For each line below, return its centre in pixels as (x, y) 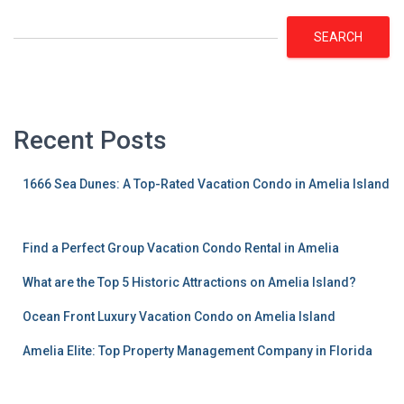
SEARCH (338, 37)
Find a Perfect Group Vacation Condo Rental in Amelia (181, 248)
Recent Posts (90, 140)
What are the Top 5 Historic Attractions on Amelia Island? (189, 282)
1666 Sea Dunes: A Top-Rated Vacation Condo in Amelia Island (206, 184)
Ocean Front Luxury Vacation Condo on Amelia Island (179, 316)
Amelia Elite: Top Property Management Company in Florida (197, 350)
